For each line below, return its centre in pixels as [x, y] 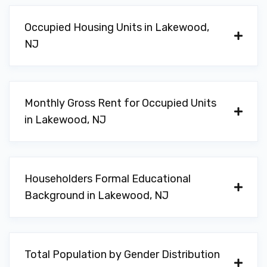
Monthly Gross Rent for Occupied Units [120, 103]
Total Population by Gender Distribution [122, 254]
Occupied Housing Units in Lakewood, [117, 27]
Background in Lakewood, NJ [97, 195]
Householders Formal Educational [108, 179]
